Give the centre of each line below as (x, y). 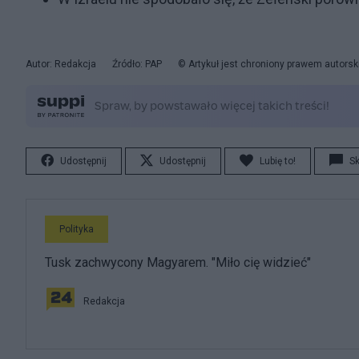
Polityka (77, 229)
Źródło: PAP (137, 64)
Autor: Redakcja (61, 64)
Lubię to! (278, 161)
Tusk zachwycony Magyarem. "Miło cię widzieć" (178, 262)
